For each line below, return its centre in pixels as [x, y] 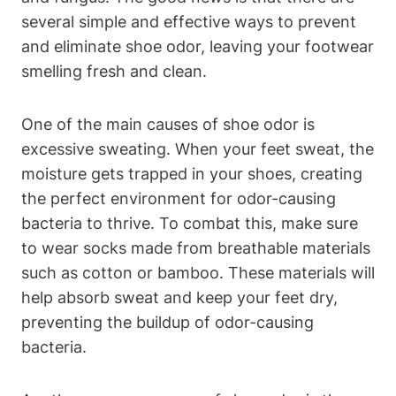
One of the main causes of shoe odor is [168, 124]
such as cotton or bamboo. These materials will [198, 272]
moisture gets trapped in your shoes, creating [192, 173]
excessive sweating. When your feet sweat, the [198, 148]
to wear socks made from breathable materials [196, 247]
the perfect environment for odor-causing [179, 198]
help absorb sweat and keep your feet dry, [179, 297]
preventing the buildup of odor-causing [168, 322]
